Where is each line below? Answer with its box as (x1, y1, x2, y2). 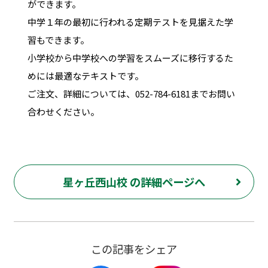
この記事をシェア (91, 241, 177, 257)
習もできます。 (27, 33, 89, 46)
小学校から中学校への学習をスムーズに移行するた (27, 51, 233, 64)
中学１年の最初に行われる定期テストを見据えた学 (27, 15, 233, 28)
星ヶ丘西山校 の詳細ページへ (63, 174, 205, 190)
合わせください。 (27, 105, 99, 118)
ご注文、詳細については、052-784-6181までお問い (27, 87, 235, 100)
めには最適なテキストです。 (27, 69, 144, 82)
